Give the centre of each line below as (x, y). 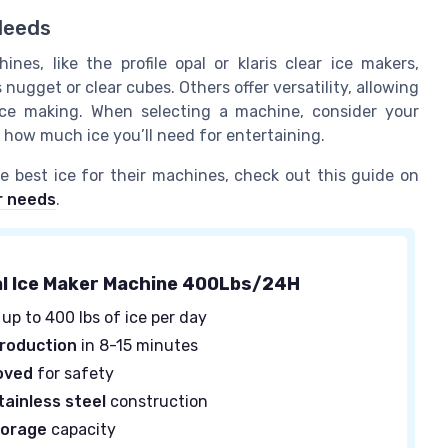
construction (157, 402)
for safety (74, 374)
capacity (82, 430)
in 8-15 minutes (138, 346)
